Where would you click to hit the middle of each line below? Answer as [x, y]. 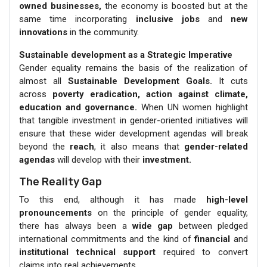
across [36, 94]
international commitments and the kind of [107, 239]
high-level [227, 199]
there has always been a [76, 226]
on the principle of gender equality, [170, 212]
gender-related [216, 146]
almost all [44, 81]
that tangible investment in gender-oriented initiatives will [133, 120]
